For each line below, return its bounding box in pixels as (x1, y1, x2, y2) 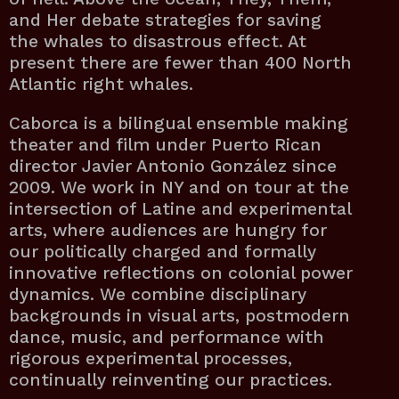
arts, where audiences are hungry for (9, 219, 327, 240)
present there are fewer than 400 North (9, 53, 352, 74)
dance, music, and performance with (9, 326, 324, 347)
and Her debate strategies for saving (9, 10, 322, 31)
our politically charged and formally (9, 240, 316, 262)
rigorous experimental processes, (9, 347, 292, 369)
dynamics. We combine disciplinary (9, 283, 306, 305)
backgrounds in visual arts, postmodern (9, 305, 350, 326)
